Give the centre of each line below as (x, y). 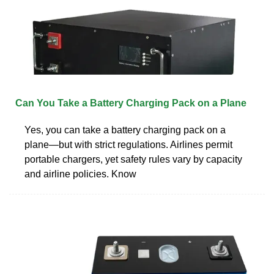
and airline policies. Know (80, 174)
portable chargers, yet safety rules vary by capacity (133, 159)
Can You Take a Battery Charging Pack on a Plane (131, 103)
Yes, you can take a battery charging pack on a (125, 130)
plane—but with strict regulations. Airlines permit (128, 144)
